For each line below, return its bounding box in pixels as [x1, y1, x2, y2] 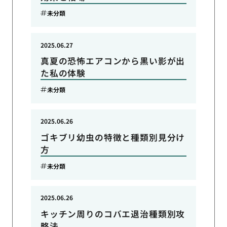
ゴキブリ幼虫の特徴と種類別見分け [40, 131, 185, 143]
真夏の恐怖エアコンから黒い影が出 [40, 55, 185, 67]
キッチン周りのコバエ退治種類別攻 [40, 207, 185, 220]
